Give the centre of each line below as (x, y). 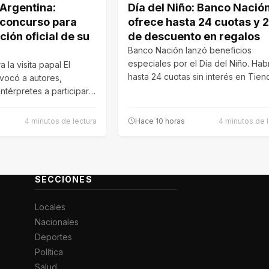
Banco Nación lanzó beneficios (190, 50)
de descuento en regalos (194, 36)
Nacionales (56, 222)
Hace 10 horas (160, 121)
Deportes (53, 237)
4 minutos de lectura (61, 121)
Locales (50, 207)
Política (49, 252)
